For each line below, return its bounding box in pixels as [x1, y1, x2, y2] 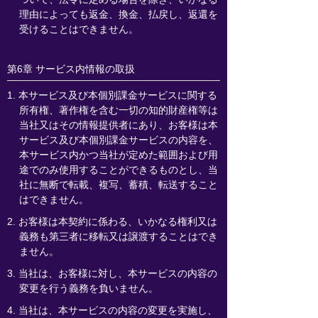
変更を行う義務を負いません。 [18, 283, 158, 294]
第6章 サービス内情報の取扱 [7, 63, 135, 75]
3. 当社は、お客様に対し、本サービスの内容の [7, 268, 217, 279]
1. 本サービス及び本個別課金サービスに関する [7, 89, 217, 101]
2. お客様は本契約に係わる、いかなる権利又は [7, 216, 217, 227]
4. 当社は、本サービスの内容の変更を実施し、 [7, 305, 217, 316]
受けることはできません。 [18, 23, 138, 35]
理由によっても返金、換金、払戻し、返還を [18, 9, 218, 20]
